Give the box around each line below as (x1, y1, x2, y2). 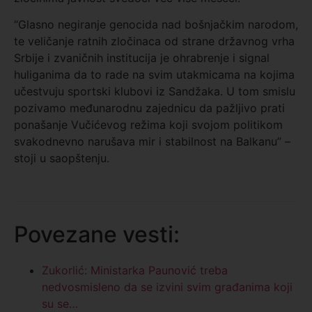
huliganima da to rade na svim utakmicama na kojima (14, 68, 295, 82)
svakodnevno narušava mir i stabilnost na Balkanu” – (14, 134, 290, 149)
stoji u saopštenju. (14, 151, 109, 166)
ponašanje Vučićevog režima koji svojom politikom (14, 118, 283, 132)
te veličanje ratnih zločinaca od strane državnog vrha (14, 34, 295, 49)
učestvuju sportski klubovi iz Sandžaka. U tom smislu (14, 84, 295, 99)
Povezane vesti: (14, 221, 180, 249)
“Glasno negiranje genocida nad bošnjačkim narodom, (14, 17, 298, 32)
